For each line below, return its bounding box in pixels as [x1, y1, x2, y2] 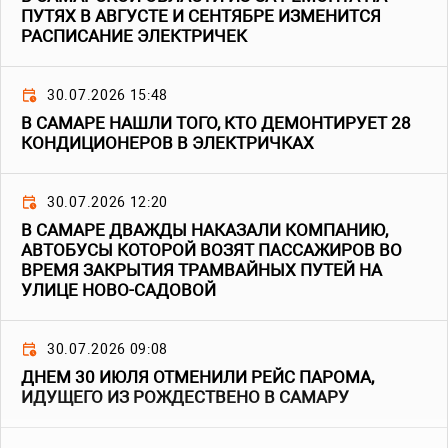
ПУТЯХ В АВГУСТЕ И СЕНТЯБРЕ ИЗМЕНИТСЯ [21, 6, 381, 27]
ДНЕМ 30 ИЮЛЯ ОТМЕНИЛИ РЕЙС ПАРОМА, [21, 367, 374, 388]
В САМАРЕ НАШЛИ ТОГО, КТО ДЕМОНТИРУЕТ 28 [21, 113, 411, 134]
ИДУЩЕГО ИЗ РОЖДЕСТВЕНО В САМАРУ [21, 387, 349, 408]
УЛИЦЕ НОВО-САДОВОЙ [21, 280, 216, 301]
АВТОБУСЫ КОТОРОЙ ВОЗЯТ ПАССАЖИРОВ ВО [21, 240, 402, 261]
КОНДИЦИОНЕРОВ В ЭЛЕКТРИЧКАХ [21, 133, 314, 154]
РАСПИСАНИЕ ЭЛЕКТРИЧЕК [21, 26, 247, 47]
